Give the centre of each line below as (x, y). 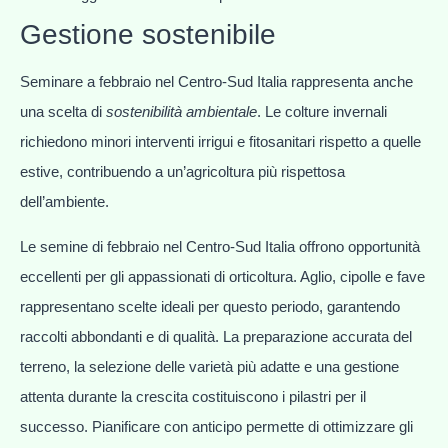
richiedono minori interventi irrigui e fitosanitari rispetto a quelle (220, 142)
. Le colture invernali (322, 112)
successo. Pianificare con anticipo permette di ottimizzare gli (216, 426)
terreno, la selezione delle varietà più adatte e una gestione (209, 366)
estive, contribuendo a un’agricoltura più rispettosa (182, 172)
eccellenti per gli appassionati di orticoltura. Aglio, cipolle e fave (222, 276)
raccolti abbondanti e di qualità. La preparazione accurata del (216, 336)
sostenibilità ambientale (181, 112)
